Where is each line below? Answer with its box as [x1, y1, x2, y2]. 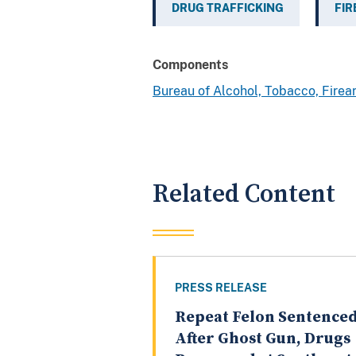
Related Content [153, 178, 335, 210]
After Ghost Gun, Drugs [175, 329, 350, 350]
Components [153, 56, 228, 72]
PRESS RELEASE [175, 281, 267, 295]
